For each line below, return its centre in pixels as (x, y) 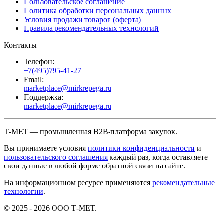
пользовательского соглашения (56, 157)
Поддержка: (43, 97)
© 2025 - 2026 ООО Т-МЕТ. (50, 208)
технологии (24, 191)
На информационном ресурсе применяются (78, 182)
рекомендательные (183, 182)
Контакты (20, 45)
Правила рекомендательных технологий (91, 28)
